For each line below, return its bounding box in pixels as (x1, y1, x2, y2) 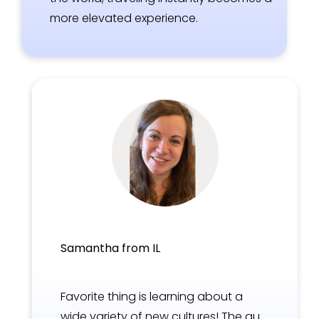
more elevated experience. (50, 10, 198, 27)
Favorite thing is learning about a (61, 288, 243, 305)
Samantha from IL (61, 240, 160, 257)
